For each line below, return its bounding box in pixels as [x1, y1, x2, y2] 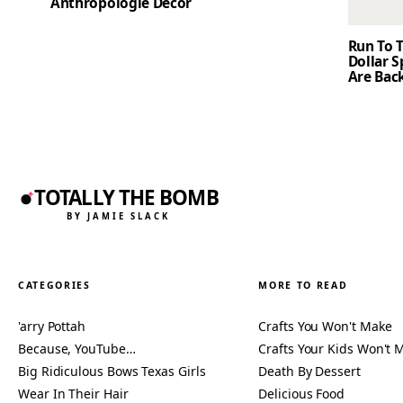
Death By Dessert [258, 362, 361, 380]
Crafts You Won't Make [258, 317, 392, 335]
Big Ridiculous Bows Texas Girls [18, 362, 206, 380]
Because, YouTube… [18, 339, 136, 357]
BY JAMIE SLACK [66, 210, 171, 222]
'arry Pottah [18, 317, 86, 335]
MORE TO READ [258, 278, 348, 291]
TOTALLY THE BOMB [34, 184, 219, 212]
